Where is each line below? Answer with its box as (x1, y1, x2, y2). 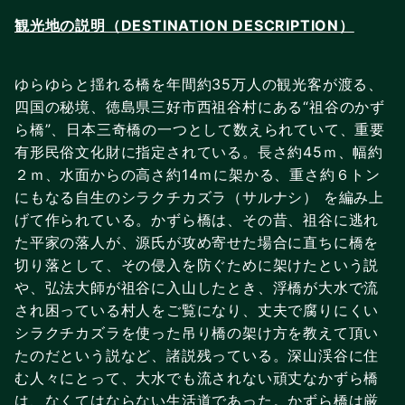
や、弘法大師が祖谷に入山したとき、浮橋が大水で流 (14, 278, 380, 297)
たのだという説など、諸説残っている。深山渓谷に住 (14, 345, 380, 364)
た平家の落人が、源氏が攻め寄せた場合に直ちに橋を (14, 232, 380, 251)
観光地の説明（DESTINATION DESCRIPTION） (14, 15, 354, 34)
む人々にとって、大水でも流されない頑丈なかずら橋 (14, 368, 380, 387)
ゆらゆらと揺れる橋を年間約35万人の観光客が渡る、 (14, 74, 383, 93)
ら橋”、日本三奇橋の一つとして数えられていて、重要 (14, 119, 385, 138)
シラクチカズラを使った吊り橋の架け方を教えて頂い (14, 323, 380, 342)
